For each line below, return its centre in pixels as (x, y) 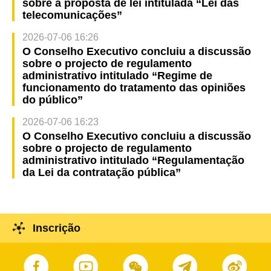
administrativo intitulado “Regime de (117, 76)
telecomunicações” (72, 15)
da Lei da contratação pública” (101, 172)
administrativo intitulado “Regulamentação (133, 160)
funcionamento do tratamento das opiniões (134, 88)
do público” (52, 100)
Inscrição (56, 228)
